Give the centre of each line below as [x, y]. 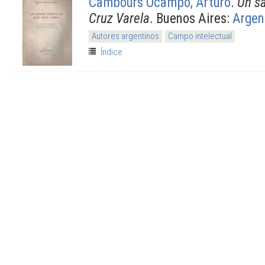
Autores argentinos [125, 36]
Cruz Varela [119, 18]
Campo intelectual [200, 36]
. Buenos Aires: [191, 18]
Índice [112, 52]
